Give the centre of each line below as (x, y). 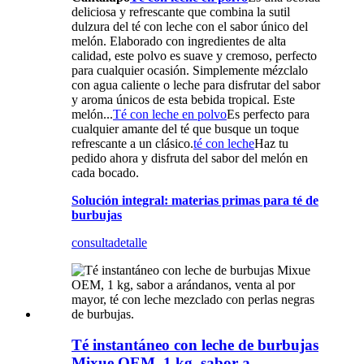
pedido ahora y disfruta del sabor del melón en (190, 158)
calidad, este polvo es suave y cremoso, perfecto (194, 55)
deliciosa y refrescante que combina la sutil (181, 11)
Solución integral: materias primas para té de (195, 200)
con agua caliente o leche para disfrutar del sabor (196, 84)
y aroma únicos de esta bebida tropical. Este (183, 99)
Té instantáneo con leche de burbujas (195, 345)
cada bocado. (105, 172)
